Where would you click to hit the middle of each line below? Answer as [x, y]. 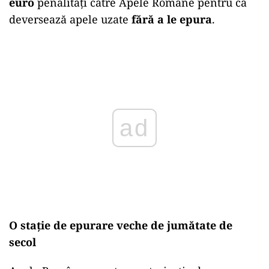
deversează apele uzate [70, 19]
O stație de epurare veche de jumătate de [121, 225]
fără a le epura [172, 19]
